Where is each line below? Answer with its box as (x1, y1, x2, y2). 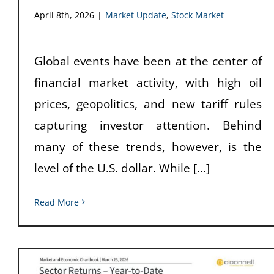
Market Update (105, 9, 166, 21)
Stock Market (171, 9, 224, 21)
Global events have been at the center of (34, 53, 262, 69)
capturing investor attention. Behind (34, 117, 262, 133)
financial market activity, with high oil (34, 74, 262, 91)
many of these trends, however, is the (34, 138, 262, 155)
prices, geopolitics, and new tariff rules (34, 95, 262, 112)
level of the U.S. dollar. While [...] (34, 160, 210, 176)
